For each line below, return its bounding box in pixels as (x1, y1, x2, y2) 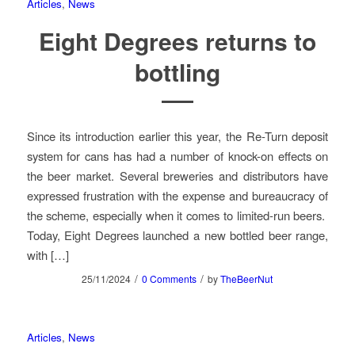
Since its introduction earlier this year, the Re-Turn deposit (26, 127, 329, 144)
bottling (134, 55, 220, 90)
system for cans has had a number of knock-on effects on (26, 147, 329, 164)
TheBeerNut (220, 271, 273, 285)
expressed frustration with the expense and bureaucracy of (26, 186, 329, 204)
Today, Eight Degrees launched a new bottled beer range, (26, 226, 329, 243)
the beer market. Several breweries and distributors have (26, 166, 329, 184)
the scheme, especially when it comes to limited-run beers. (26, 206, 329, 223)
